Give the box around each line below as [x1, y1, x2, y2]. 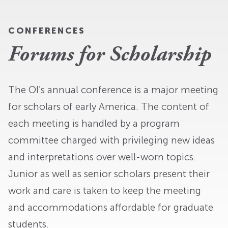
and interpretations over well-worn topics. [8, 151, 196, 163]
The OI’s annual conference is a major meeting [8, 83, 218, 96]
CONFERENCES [8, 25, 85, 36]
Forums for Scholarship [8, 45, 211, 67]
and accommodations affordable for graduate [8, 201, 213, 213]
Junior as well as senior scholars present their [8, 167, 210, 180]
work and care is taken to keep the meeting [8, 184, 201, 196]
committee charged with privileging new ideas [8, 134, 215, 146]
